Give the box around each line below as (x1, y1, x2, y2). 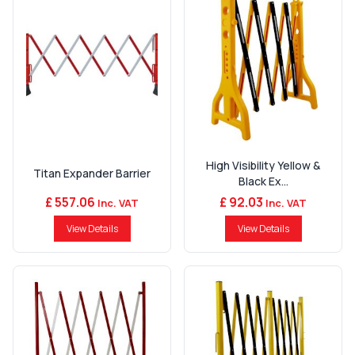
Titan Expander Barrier (33, 166, 151, 181)
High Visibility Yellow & (206, 158, 320, 173)
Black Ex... (238, 174, 288, 189)
